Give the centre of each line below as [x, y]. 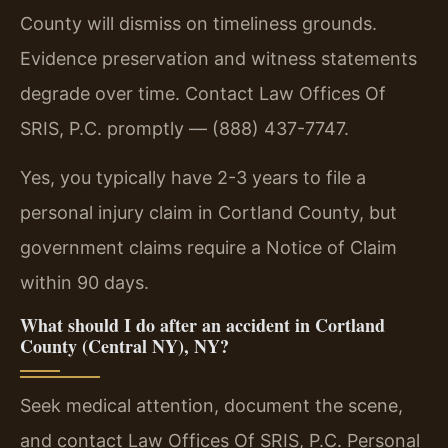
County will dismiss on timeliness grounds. [198, 23]
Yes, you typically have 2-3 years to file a [193, 178]
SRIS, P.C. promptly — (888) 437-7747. [184, 128]
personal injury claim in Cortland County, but [208, 213]
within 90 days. [84, 283]
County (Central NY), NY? [124, 345]
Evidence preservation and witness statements [218, 58]
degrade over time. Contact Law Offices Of [203, 93]
